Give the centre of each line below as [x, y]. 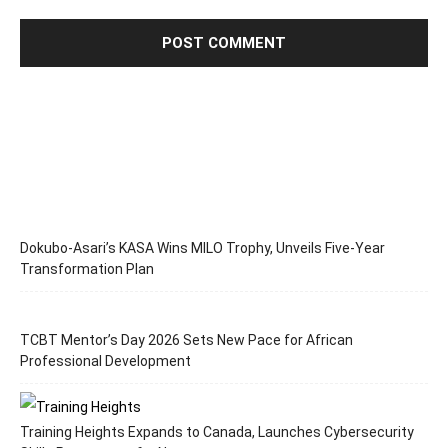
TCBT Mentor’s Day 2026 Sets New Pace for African [186, 340]
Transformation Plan [87, 269]
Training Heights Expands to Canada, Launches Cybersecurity [217, 432]
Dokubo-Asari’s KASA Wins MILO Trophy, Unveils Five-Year [202, 248]
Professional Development [105, 361]
